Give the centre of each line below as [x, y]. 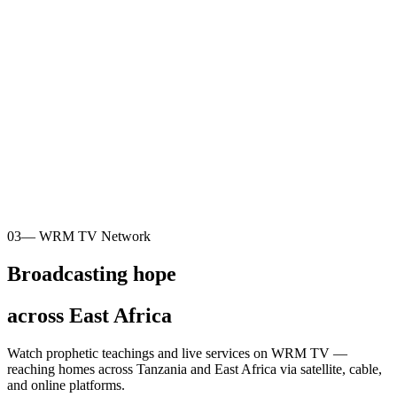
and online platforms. [66, 385]
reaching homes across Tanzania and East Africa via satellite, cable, [195, 369]
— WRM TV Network [86, 236]
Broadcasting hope [92, 273]
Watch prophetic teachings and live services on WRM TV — [177, 353]
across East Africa [90, 315]
